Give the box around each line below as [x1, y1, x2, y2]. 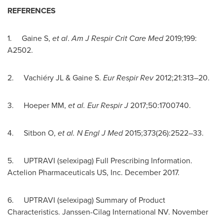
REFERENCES [7, 5, 56, 16]
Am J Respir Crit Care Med [72, 33, 165, 44]
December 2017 [125, 167, 178, 178]
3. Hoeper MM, [7, 100, 68, 111]
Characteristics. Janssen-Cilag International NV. [7, 206, 172, 218]
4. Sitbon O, [7, 127, 58, 139]
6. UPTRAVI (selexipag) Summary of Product [7, 194, 165, 206]
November [172, 206, 208, 218]
